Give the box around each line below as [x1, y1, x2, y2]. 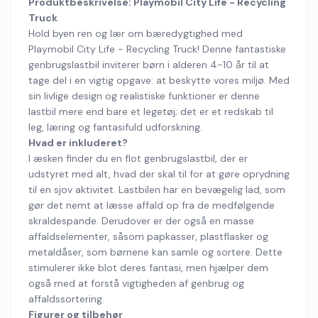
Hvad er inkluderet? [28, 136, 128, 149]
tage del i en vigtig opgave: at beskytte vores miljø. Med [28, 74, 290, 87]
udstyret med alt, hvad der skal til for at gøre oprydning [28, 168, 290, 180]
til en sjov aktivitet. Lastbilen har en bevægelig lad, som [28, 183, 285, 196]
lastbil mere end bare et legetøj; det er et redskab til [28, 105, 273, 118]
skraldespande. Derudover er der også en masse [28, 214, 254, 227]
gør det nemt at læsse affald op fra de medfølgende [28, 199, 275, 212]
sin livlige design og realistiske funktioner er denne [28, 89, 260, 102]
